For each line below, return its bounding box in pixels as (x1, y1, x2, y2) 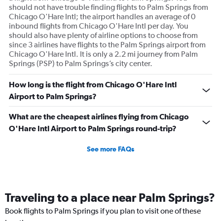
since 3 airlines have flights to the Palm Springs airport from (9, 40, 206, 50)
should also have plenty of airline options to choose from (9, 31, 198, 40)
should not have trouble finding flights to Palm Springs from (9, 2, 208, 12)
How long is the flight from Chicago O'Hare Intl (9, 80, 177, 89)
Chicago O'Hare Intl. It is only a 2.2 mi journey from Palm (9, 49, 198, 59)
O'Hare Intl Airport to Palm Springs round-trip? (9, 124, 177, 133)
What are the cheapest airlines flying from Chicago (9, 112, 189, 121)
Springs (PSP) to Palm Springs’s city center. (9, 59, 152, 69)
